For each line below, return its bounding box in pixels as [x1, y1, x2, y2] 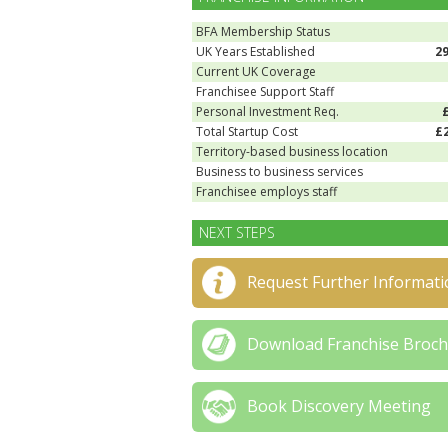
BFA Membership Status [196, 23, 330, 40]
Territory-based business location [196, 143, 388, 160]
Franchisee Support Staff [196, 83, 334, 100]
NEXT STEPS [199, 223, 275, 242]
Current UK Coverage [196, 63, 316, 80]
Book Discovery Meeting [247, 395, 431, 417]
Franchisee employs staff [196, 183, 337, 200]
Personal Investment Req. [196, 103, 339, 120]
